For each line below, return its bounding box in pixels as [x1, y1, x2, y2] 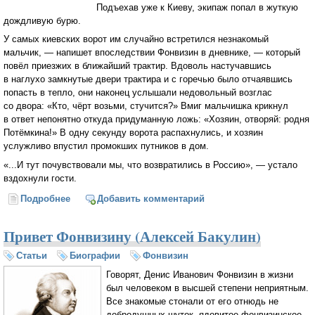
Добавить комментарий [96, 193, 205, 204]
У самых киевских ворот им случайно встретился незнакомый [4, 34, 269, 45]
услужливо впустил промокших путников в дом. [4, 141, 209, 152]
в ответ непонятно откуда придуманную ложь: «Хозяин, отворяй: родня [4, 114, 309, 125]
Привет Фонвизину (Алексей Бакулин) [4, 225, 261, 247]
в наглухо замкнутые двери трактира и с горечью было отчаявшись [4, 74, 292, 85]
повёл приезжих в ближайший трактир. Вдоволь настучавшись [4, 60, 271, 72]
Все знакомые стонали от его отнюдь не [106, 295, 278, 307]
